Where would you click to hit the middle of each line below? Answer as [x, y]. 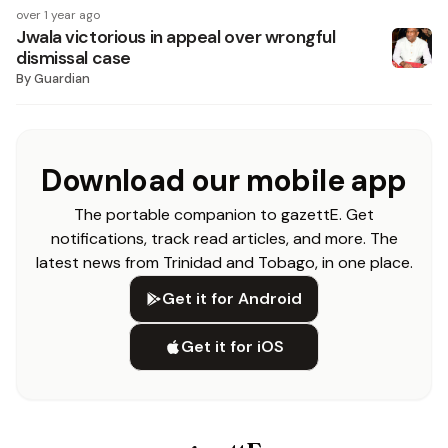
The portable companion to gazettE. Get [224, 214]
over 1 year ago [58, 15]
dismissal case [73, 58]
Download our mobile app [224, 180]
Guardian [62, 78]
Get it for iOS [232, 346]
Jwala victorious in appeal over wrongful [176, 37]
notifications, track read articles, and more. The [224, 238]
